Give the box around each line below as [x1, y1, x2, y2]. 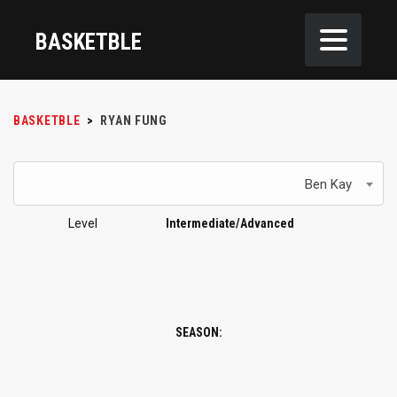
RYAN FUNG [100, 113, 167, 128]
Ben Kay [305, 176, 352, 192]
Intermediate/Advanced [166, 215, 294, 230]
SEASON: [175, 325, 222, 339]
